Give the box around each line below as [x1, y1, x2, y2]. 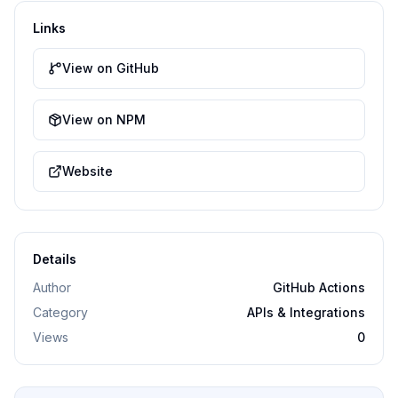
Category [33, 305, 88, 320]
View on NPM [62, 112, 146, 127]
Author [33, 280, 71, 295]
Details [33, 251, 76, 267]
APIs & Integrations [247, 305, 365, 320]
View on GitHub [62, 60, 159, 76]
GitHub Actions [273, 280, 365, 295]
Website [62, 163, 113, 179]
